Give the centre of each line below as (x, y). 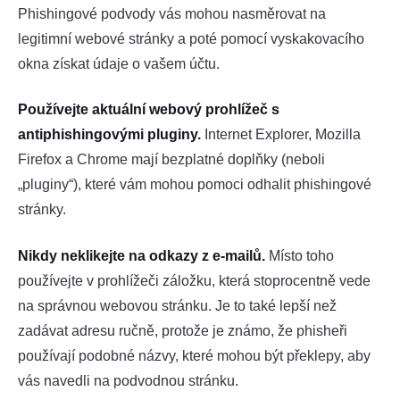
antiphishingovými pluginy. (109, 135)
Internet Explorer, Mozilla (281, 135)
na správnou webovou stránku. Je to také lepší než (177, 305)
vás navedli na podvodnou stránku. (128, 380)
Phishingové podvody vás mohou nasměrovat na (172, 14)
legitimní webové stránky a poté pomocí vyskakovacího (191, 39)
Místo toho (300, 255)
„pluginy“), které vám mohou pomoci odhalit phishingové (195, 185)
